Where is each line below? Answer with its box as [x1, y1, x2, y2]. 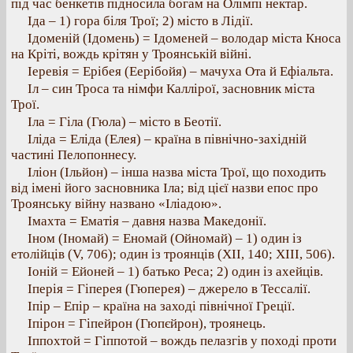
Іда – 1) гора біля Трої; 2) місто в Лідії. [28, 13, 253, 28]
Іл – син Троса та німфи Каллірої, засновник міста [28, 81, 315, 96]
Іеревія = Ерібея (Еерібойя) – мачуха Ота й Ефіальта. [28, 64, 333, 79]
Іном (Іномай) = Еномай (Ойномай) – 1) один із [28, 231, 302, 246]
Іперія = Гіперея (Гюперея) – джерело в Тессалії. [28, 281, 310, 296]
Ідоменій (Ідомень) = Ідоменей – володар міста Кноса [28, 31, 341, 46]
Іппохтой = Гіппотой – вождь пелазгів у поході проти [28, 333, 336, 348]
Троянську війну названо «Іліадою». [11, 196, 221, 211]
